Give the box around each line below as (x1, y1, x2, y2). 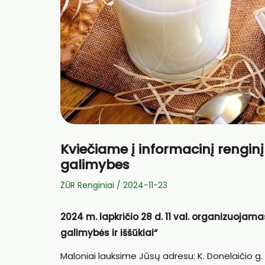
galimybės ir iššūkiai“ (60, 227, 157, 239)
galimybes (60, 156, 130, 174)
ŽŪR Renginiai (60, 179, 114, 191)
